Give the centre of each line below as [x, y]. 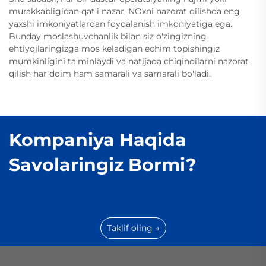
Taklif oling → [133, 228]
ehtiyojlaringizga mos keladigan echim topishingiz [114, 48]
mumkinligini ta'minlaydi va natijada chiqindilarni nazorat [129, 61]
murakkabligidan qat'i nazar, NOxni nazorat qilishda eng [124, 11]
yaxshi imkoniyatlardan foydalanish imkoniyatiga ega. [121, 23]
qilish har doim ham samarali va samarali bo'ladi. [110, 73]
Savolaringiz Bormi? [103, 164]
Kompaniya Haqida [98, 140]
